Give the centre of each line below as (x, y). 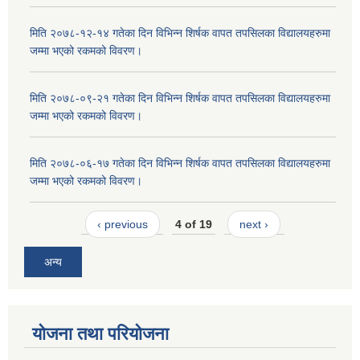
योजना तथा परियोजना (100, 333)
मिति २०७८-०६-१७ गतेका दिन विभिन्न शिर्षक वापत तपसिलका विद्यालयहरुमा (180, 163)
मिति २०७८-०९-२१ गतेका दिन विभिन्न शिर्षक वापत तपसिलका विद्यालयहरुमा (180, 98)
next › (254, 225)
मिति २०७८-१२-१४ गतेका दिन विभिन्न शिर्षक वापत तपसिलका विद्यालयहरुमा (180, 33)
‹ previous (122, 225)
